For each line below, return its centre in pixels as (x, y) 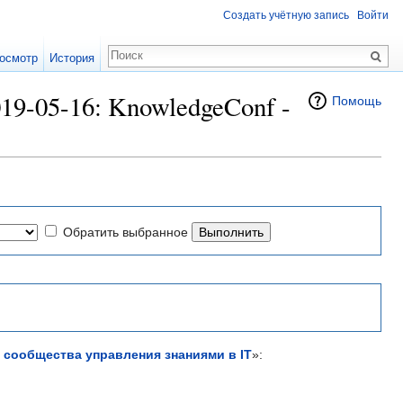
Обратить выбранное (125, 232)
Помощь (357, 101)
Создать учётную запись (286, 16)
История (72, 58)
